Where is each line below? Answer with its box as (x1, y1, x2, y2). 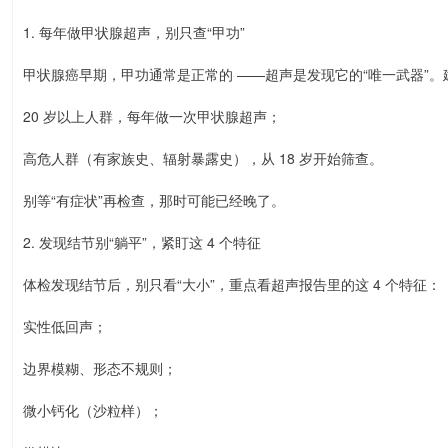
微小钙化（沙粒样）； (23, 400, 163, 420)
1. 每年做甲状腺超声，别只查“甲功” (23, 22, 245, 42)
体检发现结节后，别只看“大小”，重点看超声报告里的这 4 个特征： (23, 274, 441, 294)
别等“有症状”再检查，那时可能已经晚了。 (23, 190, 285, 210)
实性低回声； (23, 316, 107, 336)
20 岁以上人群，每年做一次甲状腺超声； (23, 106, 281, 126)
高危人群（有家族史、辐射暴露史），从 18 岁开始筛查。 (23, 148, 383, 168)
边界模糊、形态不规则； (23, 358, 177, 378)
